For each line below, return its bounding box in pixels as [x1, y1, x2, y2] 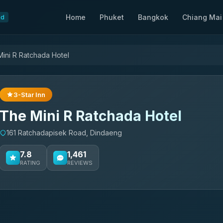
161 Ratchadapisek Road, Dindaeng [6, 128, 122, 137]
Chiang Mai [182, 13, 222, 21]
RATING [20, 159, 40, 166]
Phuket [100, 13, 124, 21]
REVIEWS [67, 159, 93, 166]
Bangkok [138, 13, 168, 21]
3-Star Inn [13, 91, 45, 99]
